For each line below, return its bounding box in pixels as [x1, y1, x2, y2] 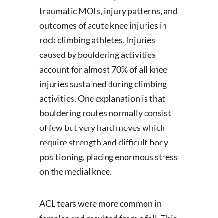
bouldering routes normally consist [39, 108, 171, 118]
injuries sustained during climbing [39, 78, 167, 89]
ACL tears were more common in [39, 198, 162, 209]
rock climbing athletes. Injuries [39, 35, 155, 45]
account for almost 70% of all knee [39, 64, 167, 74]
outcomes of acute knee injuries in [39, 20, 167, 31]
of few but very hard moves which [39, 122, 165, 133]
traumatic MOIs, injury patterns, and [39, 5, 178, 16]
